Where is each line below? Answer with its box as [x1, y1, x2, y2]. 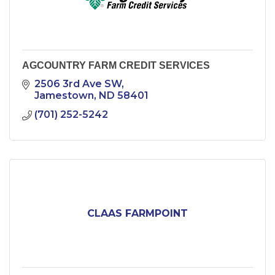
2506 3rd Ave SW [34, 78, 122, 90]
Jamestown [34, 90, 94, 102]
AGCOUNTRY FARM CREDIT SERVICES [22, 60, 210, 71]
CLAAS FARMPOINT [87, 207, 188, 220]
